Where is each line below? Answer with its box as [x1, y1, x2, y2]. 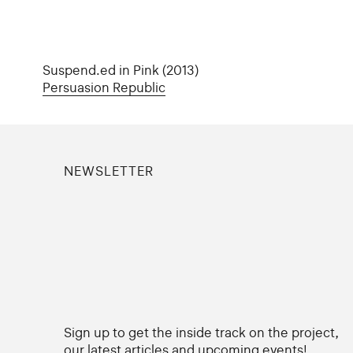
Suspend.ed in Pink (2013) [42, 61, 199, 78]
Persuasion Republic [42, 79, 165, 95]
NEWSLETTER [63, 163, 154, 180]
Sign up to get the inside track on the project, [63, 325, 339, 341]
